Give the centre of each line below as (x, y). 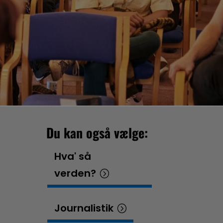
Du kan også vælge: (97, 133)
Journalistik (84, 208)
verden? (75, 173)
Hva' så (73, 157)
